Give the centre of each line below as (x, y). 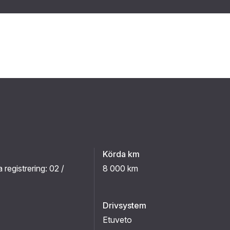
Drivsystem (124, 205)
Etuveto (117, 220)
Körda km (121, 154)
